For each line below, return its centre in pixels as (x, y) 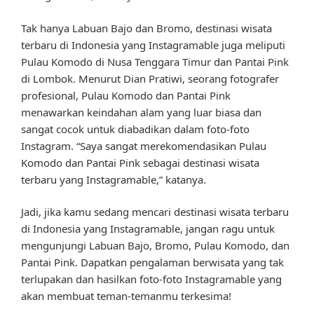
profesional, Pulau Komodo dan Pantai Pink (126, 95)
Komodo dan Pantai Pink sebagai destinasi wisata (140, 162)
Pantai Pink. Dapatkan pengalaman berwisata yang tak (152, 262)
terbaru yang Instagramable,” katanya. (114, 179)
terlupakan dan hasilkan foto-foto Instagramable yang (151, 279)
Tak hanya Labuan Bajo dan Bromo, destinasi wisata (146, 28)
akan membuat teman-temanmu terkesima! (126, 296)
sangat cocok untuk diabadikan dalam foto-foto (135, 129)
